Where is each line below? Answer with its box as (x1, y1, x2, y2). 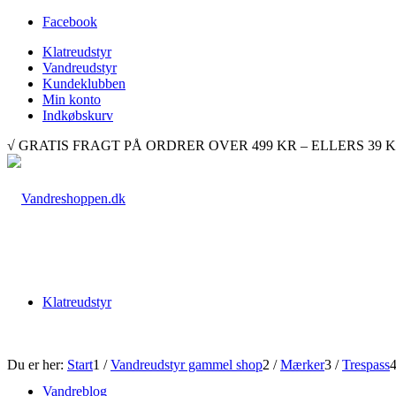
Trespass (342, 357, 390, 372)
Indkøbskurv (42, 108, 113, 123)
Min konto (42, 92, 101, 107)
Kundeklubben (42, 76, 126, 91)
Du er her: (7, 357, 64, 372)
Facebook (42, 14, 97, 29)
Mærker (280, 357, 324, 372)
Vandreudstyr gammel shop (110, 357, 263, 372)
